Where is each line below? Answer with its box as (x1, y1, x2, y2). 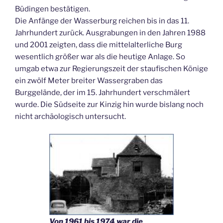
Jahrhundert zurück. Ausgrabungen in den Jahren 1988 (15, 28, 206, 37)
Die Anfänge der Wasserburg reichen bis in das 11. (15, 16, 189, 25)
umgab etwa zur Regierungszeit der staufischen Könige (15, 64, 208, 73)
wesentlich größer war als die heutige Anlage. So (15, 52, 185, 61)
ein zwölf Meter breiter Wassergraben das (15, 76, 163, 85)
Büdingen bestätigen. (15, 4, 90, 13)
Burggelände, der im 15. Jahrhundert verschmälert (15, 88, 190, 97)
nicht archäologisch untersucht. (15, 112, 126, 121)
